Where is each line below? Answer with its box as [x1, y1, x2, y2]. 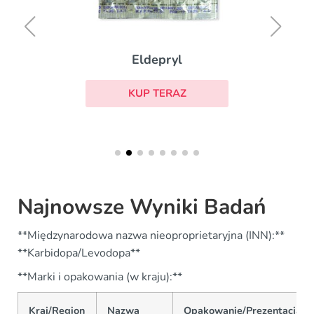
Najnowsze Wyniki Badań [18, 192, 266, 221]
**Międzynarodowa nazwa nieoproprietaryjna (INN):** [18, 227, 285, 243]
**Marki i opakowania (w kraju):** [18, 268, 182, 285]
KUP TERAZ [128, 86, 186, 100]
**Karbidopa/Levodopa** [18, 245, 140, 261]
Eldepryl [132, 51, 182, 68]
